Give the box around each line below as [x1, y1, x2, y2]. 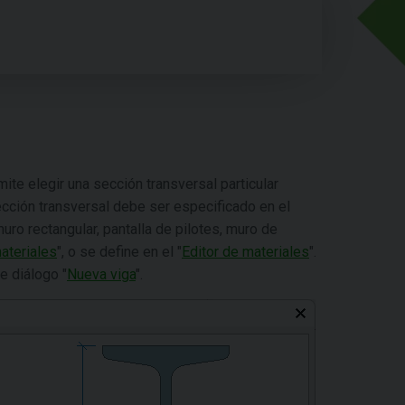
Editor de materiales [182, 243, 309, 260]
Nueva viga [67, 266, 136, 283]
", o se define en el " [57, 243, 182, 260]
